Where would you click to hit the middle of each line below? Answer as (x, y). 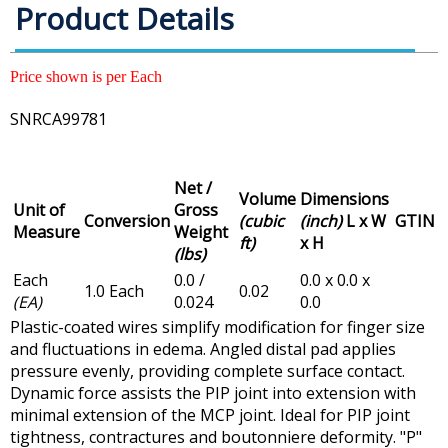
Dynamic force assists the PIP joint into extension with (213, 393)
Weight (201, 232)
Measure (46, 232)
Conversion (127, 221)
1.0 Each (114, 291)
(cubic (261, 221)
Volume (267, 199)
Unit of (39, 210)
